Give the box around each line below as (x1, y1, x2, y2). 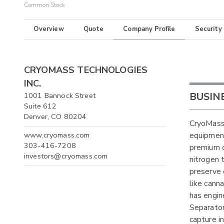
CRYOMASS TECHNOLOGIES (24, 64, 148, 76)
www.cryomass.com (24, 129, 90, 140)
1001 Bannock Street (24, 90, 95, 101)
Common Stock (24, 1, 65, 9)
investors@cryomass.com (24, 150, 108, 161)
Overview (33, 24, 64, 34)
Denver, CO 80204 (24, 111, 87, 122)
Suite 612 (24, 101, 57, 111)
